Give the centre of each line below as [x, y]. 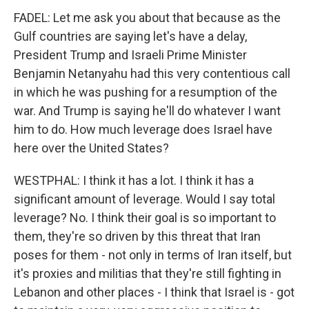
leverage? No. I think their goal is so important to [145, 218]
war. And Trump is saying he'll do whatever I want [147, 111]
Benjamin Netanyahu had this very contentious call [152, 73]
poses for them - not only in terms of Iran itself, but [153, 255]
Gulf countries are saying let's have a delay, [130, 36]
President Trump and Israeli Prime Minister [130, 55]
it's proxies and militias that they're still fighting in [148, 273]
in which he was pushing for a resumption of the [146, 92]
